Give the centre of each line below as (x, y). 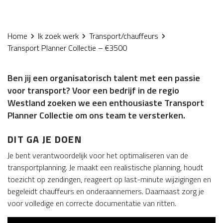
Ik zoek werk (58, 36)
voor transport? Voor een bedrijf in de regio (93, 90)
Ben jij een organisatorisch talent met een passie (104, 78)
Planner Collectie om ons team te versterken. (96, 115)
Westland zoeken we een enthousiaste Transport (106, 103)
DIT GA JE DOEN (45, 139)
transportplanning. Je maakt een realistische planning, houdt (105, 167)
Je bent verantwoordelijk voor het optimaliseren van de (98, 155)
